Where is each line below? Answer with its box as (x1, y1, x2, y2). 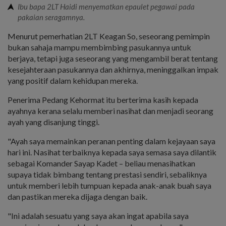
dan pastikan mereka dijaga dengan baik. (8, 191, 147, 201)
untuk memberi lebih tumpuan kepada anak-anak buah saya (8, 180, 211, 190)
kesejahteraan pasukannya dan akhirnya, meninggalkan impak (8, 64, 218, 74)
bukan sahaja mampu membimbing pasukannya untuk (8, 42, 191, 52)
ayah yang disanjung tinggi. (8, 117, 99, 127)
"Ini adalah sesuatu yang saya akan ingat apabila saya (8, 210, 189, 220)
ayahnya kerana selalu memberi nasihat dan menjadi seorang (8, 105, 213, 116)
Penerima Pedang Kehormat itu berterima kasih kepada (8, 94, 198, 104)
